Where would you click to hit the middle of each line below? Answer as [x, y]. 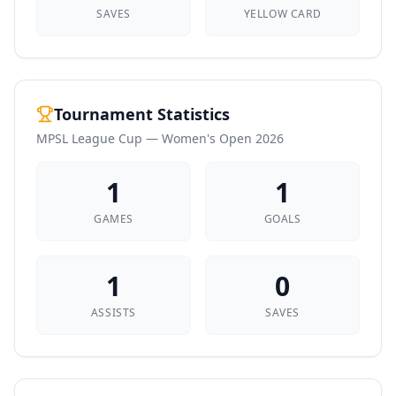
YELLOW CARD [282, 14]
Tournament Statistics [142, 114]
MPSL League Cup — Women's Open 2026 [160, 138]
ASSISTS [114, 312]
